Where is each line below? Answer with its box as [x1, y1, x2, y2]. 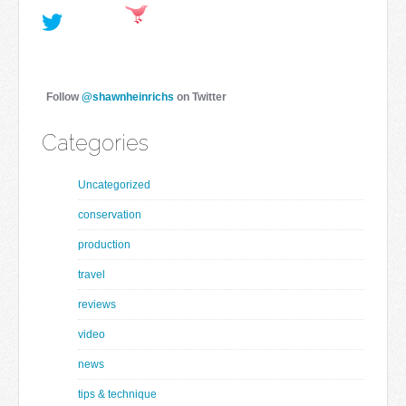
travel [78, 268, 105, 282]
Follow [46, 91, 82, 104]
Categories [42, 130, 149, 157]
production [78, 238, 130, 252]
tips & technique [78, 388, 157, 401]
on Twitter [174, 91, 227, 104]
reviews [78, 298, 116, 312]
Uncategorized [78, 179, 150, 192]
